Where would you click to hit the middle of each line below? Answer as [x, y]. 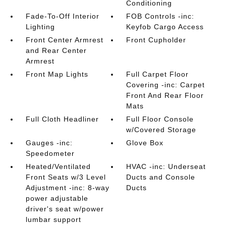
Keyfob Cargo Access [165, 27]
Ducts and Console [161, 177]
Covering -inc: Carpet [166, 85]
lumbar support [53, 219]
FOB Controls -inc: [160, 16]
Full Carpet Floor [158, 74]
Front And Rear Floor [165, 95]
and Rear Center [56, 50]
